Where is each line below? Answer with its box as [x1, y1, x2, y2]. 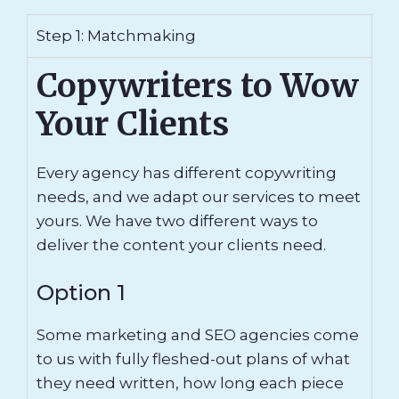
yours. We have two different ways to [37, 212, 318, 230]
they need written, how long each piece [37, 373, 344, 392]
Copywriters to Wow [37, 66, 359, 106]
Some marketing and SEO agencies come [37, 325, 359, 344]
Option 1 [37, 279, 126, 305]
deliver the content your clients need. [37, 236, 326, 254]
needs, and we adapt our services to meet [37, 188, 361, 206]
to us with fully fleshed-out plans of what [37, 349, 350, 368]
